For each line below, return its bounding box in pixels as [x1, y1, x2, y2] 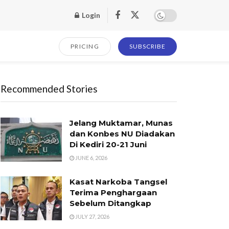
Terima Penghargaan [70, 188, 157, 197]
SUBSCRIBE [129, 42, 166, 50]
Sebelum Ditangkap [70, 198, 151, 208]
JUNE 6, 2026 [74, 154, 107, 161]
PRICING [70, 42, 99, 50]
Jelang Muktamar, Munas [70, 118, 173, 128]
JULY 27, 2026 [74, 213, 109, 220]
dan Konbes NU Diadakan [70, 129, 175, 139]
